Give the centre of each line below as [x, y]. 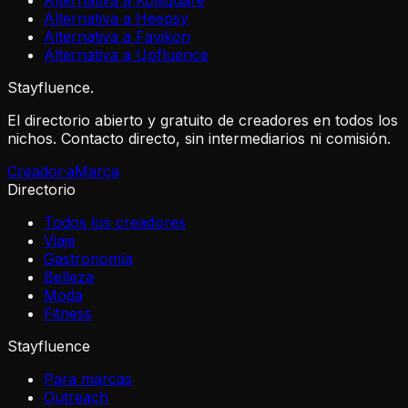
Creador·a [41, 172]
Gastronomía [88, 259]
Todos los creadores [115, 223]
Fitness [68, 314]
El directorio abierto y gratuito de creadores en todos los [203, 121]
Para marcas [88, 379]
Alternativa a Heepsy [116, 19]
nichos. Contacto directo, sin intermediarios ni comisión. [199, 139]
